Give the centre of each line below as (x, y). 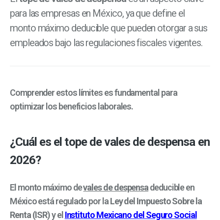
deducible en (172, 187)
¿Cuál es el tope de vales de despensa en (110, 142)
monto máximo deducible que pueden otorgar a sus (109, 28)
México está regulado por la (60, 201)
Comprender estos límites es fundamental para (94, 93)
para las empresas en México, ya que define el (97, 14)
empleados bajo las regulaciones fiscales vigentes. (106, 43)
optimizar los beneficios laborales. (72, 107)
